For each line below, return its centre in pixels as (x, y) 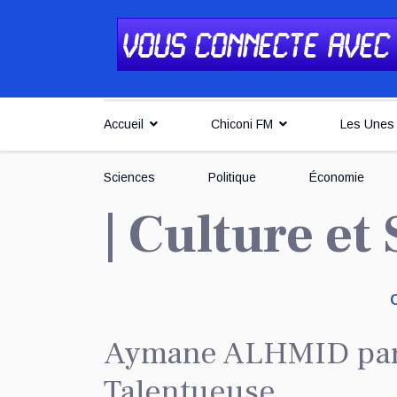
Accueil (124, 124)
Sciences (129, 177)
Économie (337, 177)
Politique (232, 177)
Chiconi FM (242, 124)
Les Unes (367, 124)
